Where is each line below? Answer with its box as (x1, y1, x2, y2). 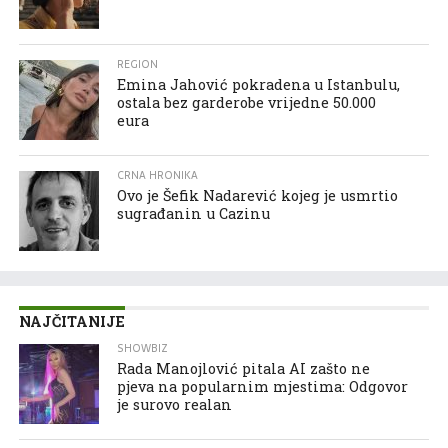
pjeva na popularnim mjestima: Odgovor (117, 376, 409, 396)
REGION (117, 55, 159, 73)
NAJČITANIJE (18, 311, 125, 331)
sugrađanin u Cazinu (117, 203, 271, 223)
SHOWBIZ (117, 339, 169, 357)
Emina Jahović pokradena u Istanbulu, (117, 74, 401, 94)
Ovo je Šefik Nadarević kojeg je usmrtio (117, 185, 399, 205)
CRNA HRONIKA (117, 166, 199, 184)
